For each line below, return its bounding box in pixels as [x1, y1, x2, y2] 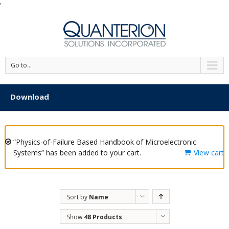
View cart [194, 148, 224, 157]
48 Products [83, 213, 122, 221]
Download [10, 91, 49, 102]
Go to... [11, 61, 32, 70]
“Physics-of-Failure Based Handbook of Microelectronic [13, 137, 196, 147]
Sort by [66, 193, 89, 201]
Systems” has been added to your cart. [13, 148, 141, 157]
